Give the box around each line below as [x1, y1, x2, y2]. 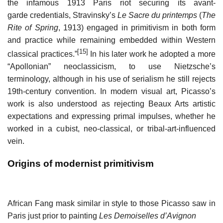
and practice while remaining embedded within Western [7, 35, 216, 44]
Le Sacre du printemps [117, 10, 197, 19]
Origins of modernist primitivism [7, 158, 154, 169]
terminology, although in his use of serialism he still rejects [7, 75, 216, 84]
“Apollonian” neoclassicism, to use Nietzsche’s [7, 62, 216, 71]
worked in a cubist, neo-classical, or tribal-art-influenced [7, 124, 216, 133]
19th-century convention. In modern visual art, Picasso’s [7, 87, 216, 96]
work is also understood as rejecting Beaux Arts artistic [7, 100, 216, 109]
